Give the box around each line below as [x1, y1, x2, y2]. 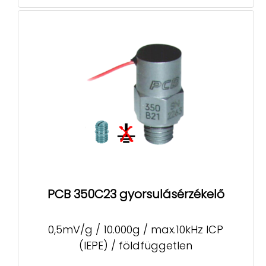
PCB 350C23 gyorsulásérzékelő [47, 185, 224, 202]
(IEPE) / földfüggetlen [79, 238, 193, 254]
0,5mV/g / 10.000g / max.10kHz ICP [48, 222, 224, 237]
